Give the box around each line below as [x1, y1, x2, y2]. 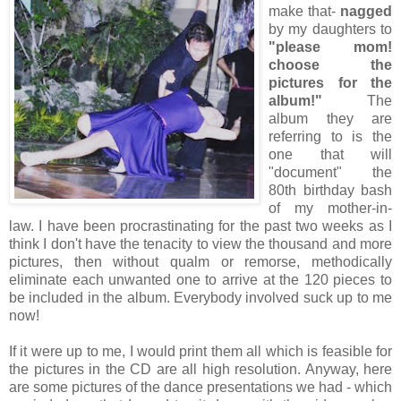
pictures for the [269, 74, 392, 90]
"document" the [269, 164, 392, 180]
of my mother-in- [269, 200, 392, 216]
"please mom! [269, 38, 392, 55]
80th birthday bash [269, 182, 392, 198]
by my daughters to [269, 21, 392, 37]
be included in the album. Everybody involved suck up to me [9, 289, 392, 305]
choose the [269, 56, 392, 73]
